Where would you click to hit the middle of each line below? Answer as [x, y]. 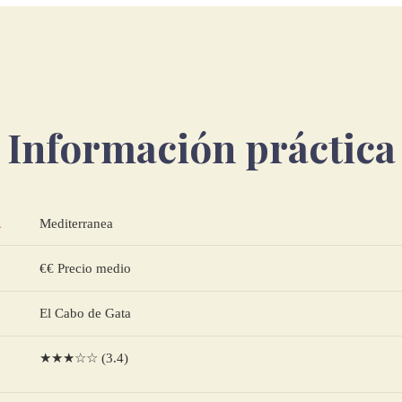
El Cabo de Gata [85, 313]
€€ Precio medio [85, 268]
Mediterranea [76, 223]
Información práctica [201, 147]
